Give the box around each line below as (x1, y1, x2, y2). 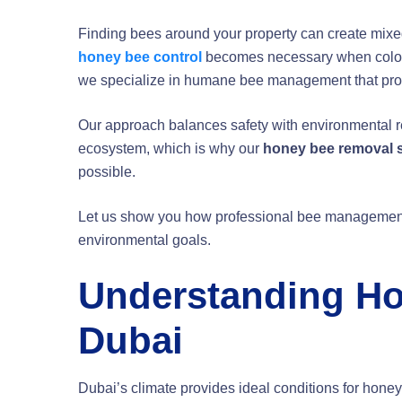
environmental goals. (78, 232, 211, 249)
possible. (78, 164, 135, 180)
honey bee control (78, 49, 202, 66)
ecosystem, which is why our (78, 141, 263, 157)
